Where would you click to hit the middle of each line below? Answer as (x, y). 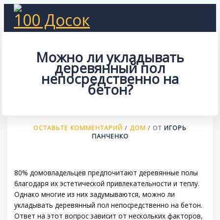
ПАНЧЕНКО (110, 136)
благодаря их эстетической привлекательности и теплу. (107, 183)
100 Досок (52, 20)
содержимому (27, 30)
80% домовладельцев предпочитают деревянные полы (106, 172)
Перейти (17, 9)
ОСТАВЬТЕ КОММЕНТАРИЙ (78, 128)
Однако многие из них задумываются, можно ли (95, 194)
